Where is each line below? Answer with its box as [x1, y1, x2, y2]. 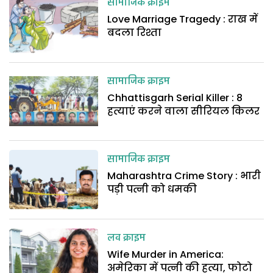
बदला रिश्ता [107, 26, 162, 40]
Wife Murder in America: [107, 247, 224, 261]
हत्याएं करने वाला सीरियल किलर [107, 104, 260, 118]
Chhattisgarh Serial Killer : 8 [107, 90, 243, 105]
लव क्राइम [107, 229, 146, 247]
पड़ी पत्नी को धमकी [107, 182, 197, 197]
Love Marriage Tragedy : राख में [107, 12, 258, 26]
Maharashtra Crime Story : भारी [107, 169, 261, 183]
